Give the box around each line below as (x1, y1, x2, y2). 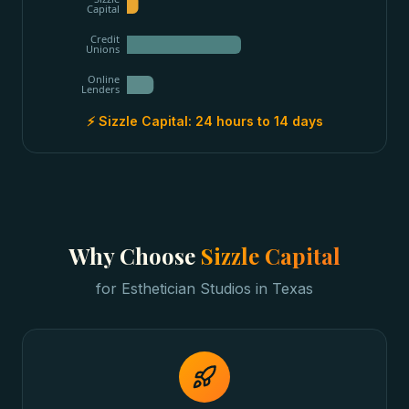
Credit (90, 32, 120, 47)
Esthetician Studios (121, 279, 251, 298)
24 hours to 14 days (194, 113, 323, 129)
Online (88, 72, 120, 87)
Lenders (81, 82, 120, 97)
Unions (86, 42, 120, 57)
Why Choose (68, 241, 201, 270)
